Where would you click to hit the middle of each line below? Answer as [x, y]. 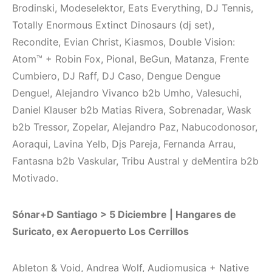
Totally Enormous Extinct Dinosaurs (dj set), [113, 25]
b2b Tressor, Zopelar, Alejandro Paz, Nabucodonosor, [135, 127]
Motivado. [35, 178]
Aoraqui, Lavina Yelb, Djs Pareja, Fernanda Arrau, [124, 144]
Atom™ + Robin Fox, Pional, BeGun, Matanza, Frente [131, 59]
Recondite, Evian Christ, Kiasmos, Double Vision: [124, 42]
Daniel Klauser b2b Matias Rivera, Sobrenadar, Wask [132, 110]
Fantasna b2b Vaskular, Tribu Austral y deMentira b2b [135, 161]
